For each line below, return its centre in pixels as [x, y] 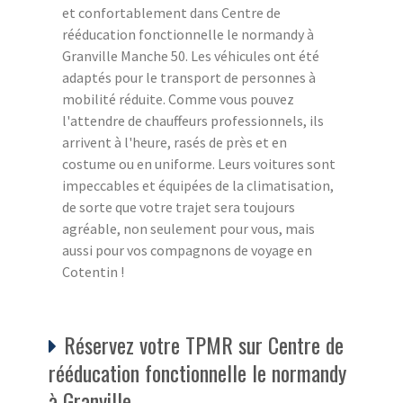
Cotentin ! [93, 271]
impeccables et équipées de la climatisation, [198, 185]
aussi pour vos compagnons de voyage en [187, 250]
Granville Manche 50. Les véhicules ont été [191, 55]
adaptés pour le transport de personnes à [189, 77]
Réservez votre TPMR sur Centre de [204, 344]
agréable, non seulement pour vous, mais [188, 228]
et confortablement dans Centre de [171, 12]
